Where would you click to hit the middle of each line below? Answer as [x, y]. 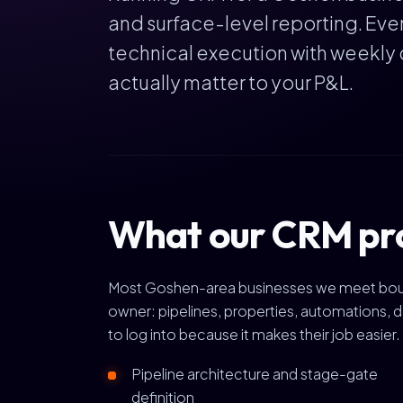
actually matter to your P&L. [231, 82]
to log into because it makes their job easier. [254, 334]
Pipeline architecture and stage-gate [255, 374]
